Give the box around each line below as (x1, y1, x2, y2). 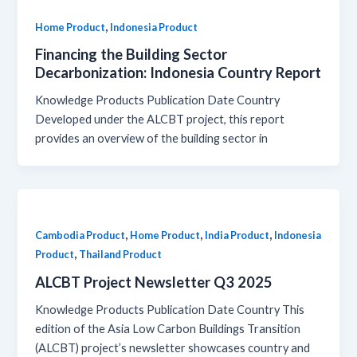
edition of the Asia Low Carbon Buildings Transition (35, 321, 301, 335)
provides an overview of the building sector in (35, 131, 269, 146)
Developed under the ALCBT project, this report (35, 112, 285, 127)
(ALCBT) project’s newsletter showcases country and (35, 340, 311, 355)
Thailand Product (79, 248, 163, 261)
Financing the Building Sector (35, 45, 228, 64)
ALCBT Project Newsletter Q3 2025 (35, 273, 273, 291)
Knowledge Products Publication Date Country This (35, 302, 305, 316)
